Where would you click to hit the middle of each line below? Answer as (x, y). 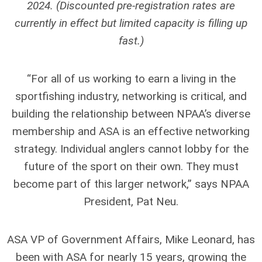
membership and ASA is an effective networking (131, 131)
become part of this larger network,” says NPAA (131, 184)
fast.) (131, 40)
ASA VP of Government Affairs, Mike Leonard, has (131, 239)
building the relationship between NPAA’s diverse (131, 113)
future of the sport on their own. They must (131, 166)
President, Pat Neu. (131, 201)
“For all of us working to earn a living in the (131, 78)
